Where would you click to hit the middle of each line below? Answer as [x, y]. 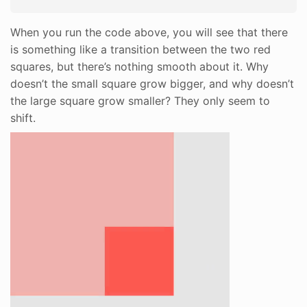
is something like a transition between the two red [140, 49]
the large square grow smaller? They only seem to [140, 100]
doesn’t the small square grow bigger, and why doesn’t [152, 83]
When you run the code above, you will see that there [149, 32]
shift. [23, 118]
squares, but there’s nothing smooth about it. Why [139, 66]
